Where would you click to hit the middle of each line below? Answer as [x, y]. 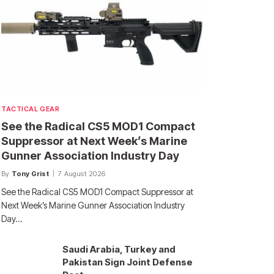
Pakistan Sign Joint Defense [128, 262]
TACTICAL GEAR [31, 109]
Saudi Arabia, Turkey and [119, 250]
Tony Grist [30, 174]
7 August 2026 [82, 174]
